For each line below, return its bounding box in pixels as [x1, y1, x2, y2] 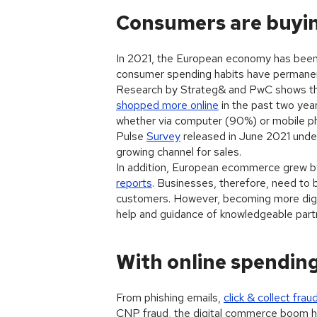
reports [116, 175, 152, 190]
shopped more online [116, 98, 219, 113]
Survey [146, 129, 180, 144]
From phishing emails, [116, 290, 224, 305]
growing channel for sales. [116, 144, 241, 159]
